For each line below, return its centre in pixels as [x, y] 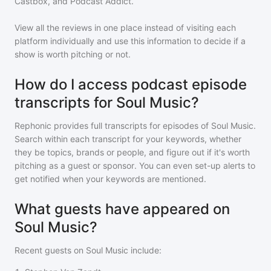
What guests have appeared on [122, 209]
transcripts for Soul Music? [107, 103]
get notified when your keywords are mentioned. [110, 179]
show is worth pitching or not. [73, 54]
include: [145, 250]
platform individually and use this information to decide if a [130, 41]
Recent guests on [50, 250]
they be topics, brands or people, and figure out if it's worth [132, 152]
